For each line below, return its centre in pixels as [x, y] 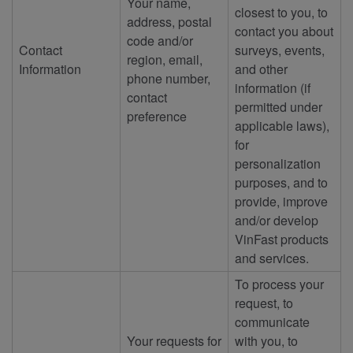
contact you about [284, 31]
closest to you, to [281, 12]
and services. [272, 258]
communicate [272, 321]
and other [261, 69]
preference [157, 116]
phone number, [169, 78]
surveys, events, [280, 50]
